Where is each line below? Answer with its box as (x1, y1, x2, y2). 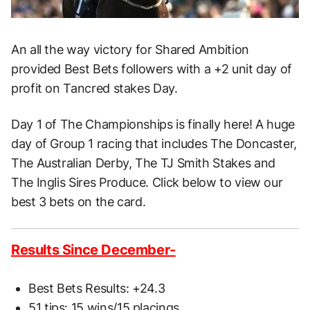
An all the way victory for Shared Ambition (11, 42, 249, 57)
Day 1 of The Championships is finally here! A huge (11, 117, 295, 132)
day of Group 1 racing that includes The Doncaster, (11, 136, 298, 152)
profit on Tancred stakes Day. (11, 81, 178, 96)
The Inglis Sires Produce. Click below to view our (11, 175, 283, 190)
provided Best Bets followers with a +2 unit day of (11, 62, 293, 77)
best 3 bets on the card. (11, 194, 146, 210)
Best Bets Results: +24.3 (28, 281, 165, 296)
